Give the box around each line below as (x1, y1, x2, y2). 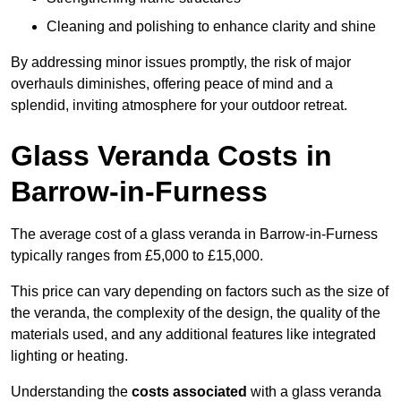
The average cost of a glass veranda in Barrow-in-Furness (11, 226, 378, 243)
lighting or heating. (11, 348, 128, 364)
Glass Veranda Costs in (11, 140, 332, 173)
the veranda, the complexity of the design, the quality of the (11, 305, 380, 321)
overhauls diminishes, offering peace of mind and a (11, 76, 333, 92)
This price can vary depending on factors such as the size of (11, 284, 388, 300)
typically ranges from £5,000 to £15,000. (11, 248, 263, 264)
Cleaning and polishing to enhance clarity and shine (47, 19, 376, 35)
